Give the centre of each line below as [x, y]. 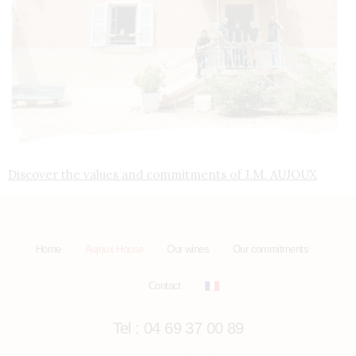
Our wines [188, 249]
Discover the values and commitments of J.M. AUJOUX [163, 175]
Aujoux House [114, 249]
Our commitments [271, 249]
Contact [165, 285]
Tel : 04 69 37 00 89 [178, 328]
